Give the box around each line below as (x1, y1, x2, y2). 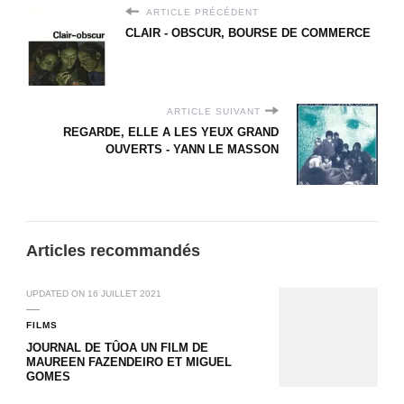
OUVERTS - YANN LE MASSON (106, 142, 279, 156)
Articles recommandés (26, 240, 200, 260)
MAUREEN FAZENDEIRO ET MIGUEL (26, 354, 232, 369)
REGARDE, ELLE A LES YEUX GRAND (63, 124, 279, 139)
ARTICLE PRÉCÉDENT (143, 6, 259, 17)
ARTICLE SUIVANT (167, 106, 261, 116)
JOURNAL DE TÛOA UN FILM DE (26, 340, 208, 354)
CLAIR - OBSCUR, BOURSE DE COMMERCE (125, 25, 371, 40)
